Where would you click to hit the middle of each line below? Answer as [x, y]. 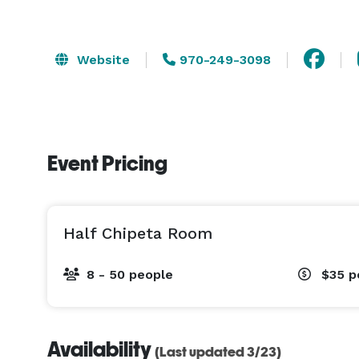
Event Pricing [107, 163]
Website [101, 59]
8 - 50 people [130, 274]
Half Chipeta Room [138, 233]
